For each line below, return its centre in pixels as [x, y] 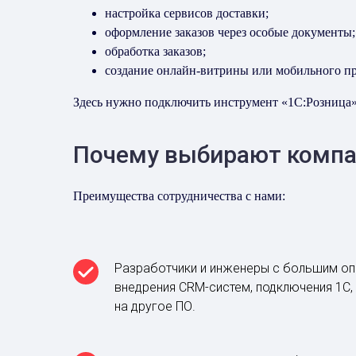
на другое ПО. [155, 306]
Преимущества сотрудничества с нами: [179, 196]
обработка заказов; [155, 51]
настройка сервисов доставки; [187, 13]
